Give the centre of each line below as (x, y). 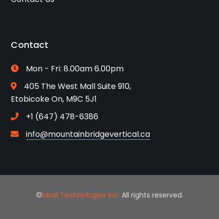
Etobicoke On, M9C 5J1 (54, 99)
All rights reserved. (151, 195)
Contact (30, 44)
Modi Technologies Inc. (81, 195)
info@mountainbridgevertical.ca (88, 134)
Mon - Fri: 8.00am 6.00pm (75, 68)
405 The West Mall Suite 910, (78, 86)
